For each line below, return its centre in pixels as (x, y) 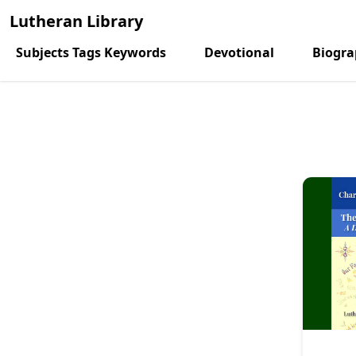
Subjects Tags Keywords (91, 52)
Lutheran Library (76, 21)
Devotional (239, 52)
